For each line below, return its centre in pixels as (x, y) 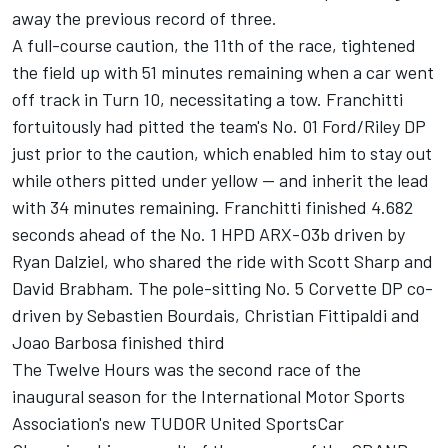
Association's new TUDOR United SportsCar (178, 423)
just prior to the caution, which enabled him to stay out (222, 153)
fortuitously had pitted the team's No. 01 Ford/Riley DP (219, 126)
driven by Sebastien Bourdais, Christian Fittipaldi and (216, 315)
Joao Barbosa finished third (118, 342)
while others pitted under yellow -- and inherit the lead (220, 180)
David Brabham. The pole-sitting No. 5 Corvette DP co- (222, 288)
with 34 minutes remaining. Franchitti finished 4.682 (212, 207)
